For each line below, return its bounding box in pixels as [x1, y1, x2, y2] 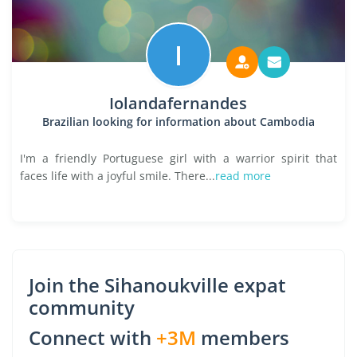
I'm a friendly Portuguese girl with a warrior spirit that [20, 151, 337, 166]
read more [215, 168, 271, 183]
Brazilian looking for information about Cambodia [41, 114, 315, 129]
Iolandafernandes [109, 92, 248, 114]
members [196, 324, 289, 351]
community [29, 294, 135, 320]
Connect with [29, 324, 156, 351]
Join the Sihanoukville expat [29, 272, 286, 298]
